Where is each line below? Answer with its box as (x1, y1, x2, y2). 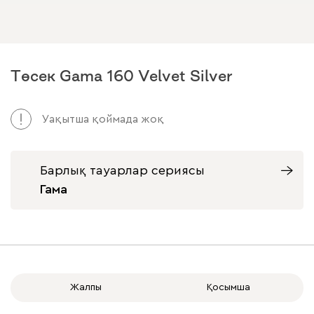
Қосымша (207, 282, 250, 292)
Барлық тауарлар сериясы (40, 163, 205, 177)
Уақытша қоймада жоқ (42, 113, 164, 125)
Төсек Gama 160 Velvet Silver (11, 67, 233, 83)
